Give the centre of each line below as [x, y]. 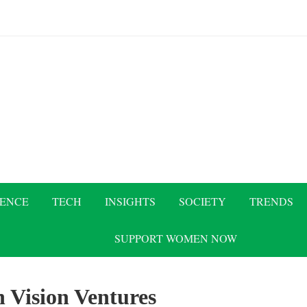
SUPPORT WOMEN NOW [175, 238]
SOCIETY [202, 201]
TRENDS [271, 201]
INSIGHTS [130, 201]
